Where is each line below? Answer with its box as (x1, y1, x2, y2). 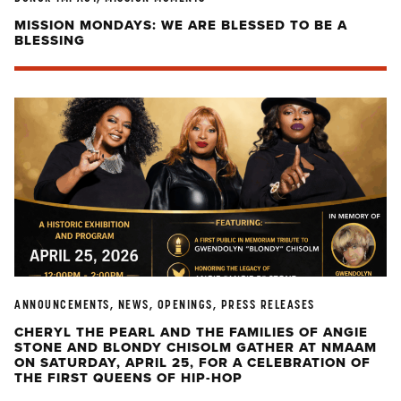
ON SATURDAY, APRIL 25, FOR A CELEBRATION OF (14, 353, 371, 372)
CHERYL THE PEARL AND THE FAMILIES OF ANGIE (14, 322, 368, 342)
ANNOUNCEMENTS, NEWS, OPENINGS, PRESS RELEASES (14, 297, 315, 311)
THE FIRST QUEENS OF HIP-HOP (14, 368, 247, 388)
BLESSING (14, 30, 85, 50)
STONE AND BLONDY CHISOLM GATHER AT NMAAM (14, 337, 377, 357)
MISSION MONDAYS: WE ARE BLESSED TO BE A (14, 15, 347, 35)
